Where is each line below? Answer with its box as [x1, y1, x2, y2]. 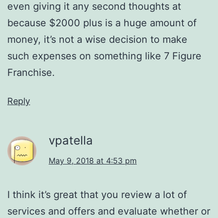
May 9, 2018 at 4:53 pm [49, 155, 137, 165]
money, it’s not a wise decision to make [7, 33, 187, 45]
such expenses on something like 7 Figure [7, 50, 201, 62]
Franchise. [7, 66, 55, 78]
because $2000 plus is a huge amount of [7, 17, 197, 29]
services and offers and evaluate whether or [7, 205, 210, 217]
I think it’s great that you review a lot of [7, 188, 187, 200]
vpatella [49, 133, 93, 147]
